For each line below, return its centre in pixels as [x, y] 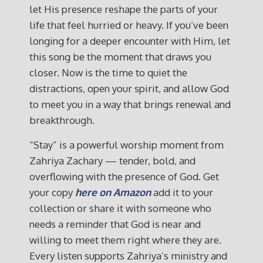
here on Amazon [113, 192]
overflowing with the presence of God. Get [124, 176]
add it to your [182, 192]
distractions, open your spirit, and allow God [129, 88]
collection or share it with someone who [120, 208]
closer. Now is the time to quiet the [108, 73]
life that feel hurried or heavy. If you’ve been [129, 25]
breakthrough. [62, 120]
